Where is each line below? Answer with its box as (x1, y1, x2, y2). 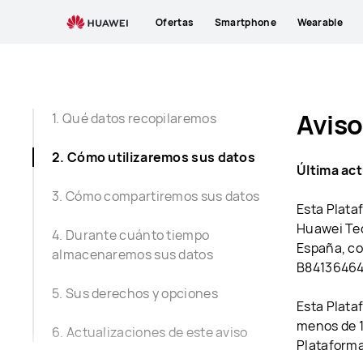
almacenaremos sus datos (52, 246, 213, 263)
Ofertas (156, 15, 194, 29)
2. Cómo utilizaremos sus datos (52, 148, 255, 166)
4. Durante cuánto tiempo (52, 226, 210, 244)
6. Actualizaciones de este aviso (52, 323, 248, 341)
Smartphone (214, 15, 276, 29)
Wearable (297, 15, 343, 29)
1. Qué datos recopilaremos (52, 109, 216, 127)
